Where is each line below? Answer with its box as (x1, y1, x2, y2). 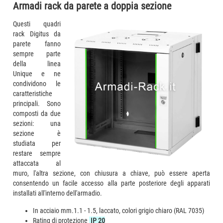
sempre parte (13, 49, 61, 58)
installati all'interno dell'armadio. (13, 189, 103, 197)
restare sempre (13, 149, 61, 157)
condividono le (13, 79, 61, 88)
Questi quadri (13, 19, 61, 28)
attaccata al (13, 159, 61, 167)
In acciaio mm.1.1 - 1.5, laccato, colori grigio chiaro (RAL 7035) (33, 206, 205, 215)
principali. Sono (13, 99, 61, 108)
